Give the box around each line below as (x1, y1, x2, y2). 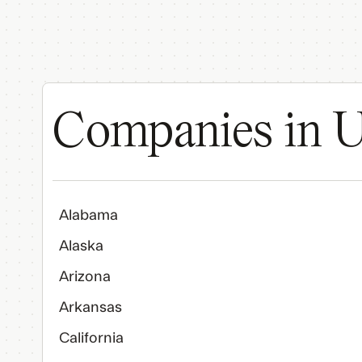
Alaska (59, 239, 103, 253)
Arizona (59, 270, 111, 284)
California (59, 331, 124, 345)
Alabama (59, 208, 118, 222)
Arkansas (59, 301, 122, 314)
